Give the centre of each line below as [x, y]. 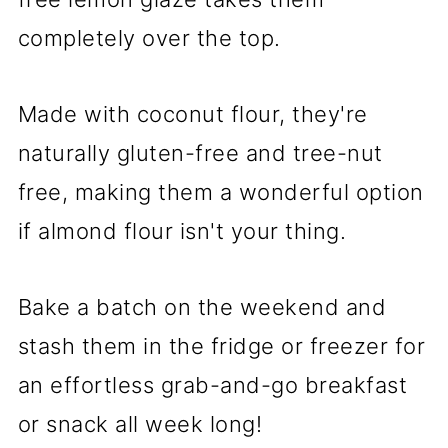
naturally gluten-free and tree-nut [200, 153]
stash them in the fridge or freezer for [221, 346]
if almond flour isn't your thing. [182, 231]
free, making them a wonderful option [220, 192]
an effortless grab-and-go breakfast [212, 385]
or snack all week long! [140, 424]
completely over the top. [149, 38]
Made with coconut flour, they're [192, 114]
